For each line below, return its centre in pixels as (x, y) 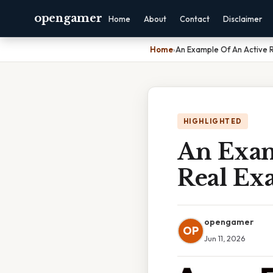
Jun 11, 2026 (225, 238)
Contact (195, 19)
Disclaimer (243, 19)
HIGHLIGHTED (213, 121)
